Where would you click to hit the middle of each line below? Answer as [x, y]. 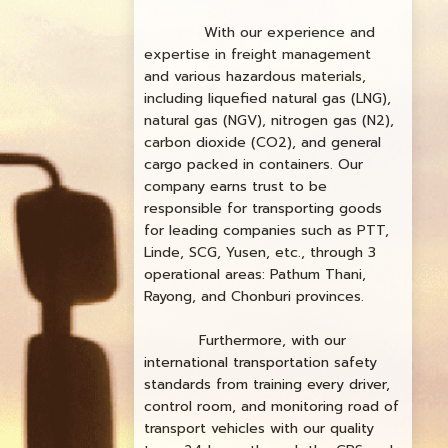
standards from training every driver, [267, 385]
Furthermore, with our [245, 341]
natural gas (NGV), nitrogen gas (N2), [269, 121]
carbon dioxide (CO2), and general [263, 143]
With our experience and [260, 33]
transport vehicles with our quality [259, 429]
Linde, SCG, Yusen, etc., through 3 [260, 253]
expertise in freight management [258, 55]
